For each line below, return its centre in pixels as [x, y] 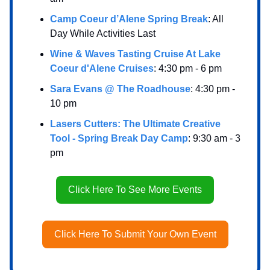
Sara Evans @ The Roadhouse [120, 89]
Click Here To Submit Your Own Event [135, 234]
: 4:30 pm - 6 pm [188, 68]
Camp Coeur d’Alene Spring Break [129, 19]
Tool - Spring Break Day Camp [119, 138]
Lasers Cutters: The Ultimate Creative [135, 124]
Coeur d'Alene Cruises [102, 68]
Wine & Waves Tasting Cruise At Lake [135, 54]
